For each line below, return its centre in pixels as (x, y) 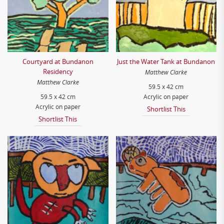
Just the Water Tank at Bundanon (166, 61)
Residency (58, 71)
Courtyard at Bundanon (58, 61)
